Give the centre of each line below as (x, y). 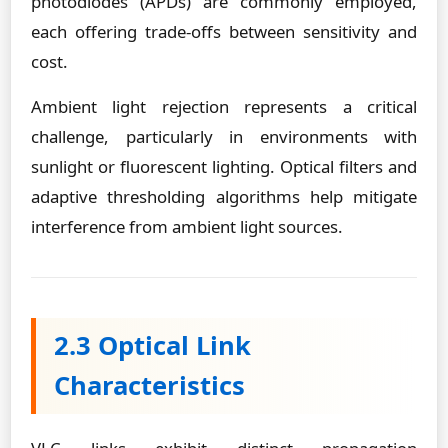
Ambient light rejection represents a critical (224, 106)
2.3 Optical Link (152, 345)
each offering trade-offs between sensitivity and (224, 31)
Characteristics (149, 385)
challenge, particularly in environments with (224, 136)
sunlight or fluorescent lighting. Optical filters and (224, 166)
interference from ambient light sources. (187, 226)
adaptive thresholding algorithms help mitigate (224, 196)
